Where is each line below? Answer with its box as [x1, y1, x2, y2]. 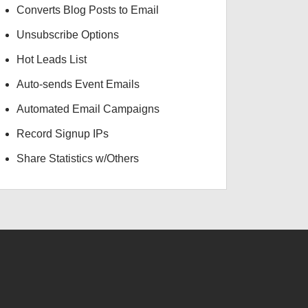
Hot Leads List [16, 54, 87, 65]
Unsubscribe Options [16, 29, 119, 41]
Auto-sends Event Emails [16, 78, 140, 90]
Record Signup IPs [16, 128, 109, 140]
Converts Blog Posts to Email [16, 4, 159, 16]
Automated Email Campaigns [16, 103, 159, 115]
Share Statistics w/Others [16, 153, 139, 164]
